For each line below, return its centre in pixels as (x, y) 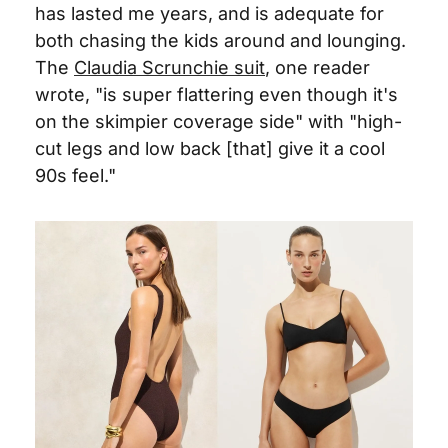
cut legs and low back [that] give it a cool (210, 148)
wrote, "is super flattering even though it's (216, 94)
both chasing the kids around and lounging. (220, 40)
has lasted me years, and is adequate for (209, 13)
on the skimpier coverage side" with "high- (218, 121)
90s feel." (75, 175)
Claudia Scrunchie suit (169, 67)
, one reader (317, 67)
